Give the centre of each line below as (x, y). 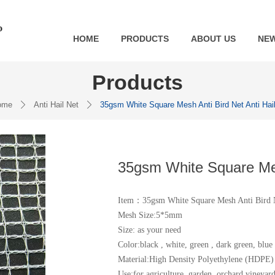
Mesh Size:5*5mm (150, 215)
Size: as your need (149, 230)
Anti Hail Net (56, 105)
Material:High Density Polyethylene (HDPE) (196, 259)
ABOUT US (213, 39)
